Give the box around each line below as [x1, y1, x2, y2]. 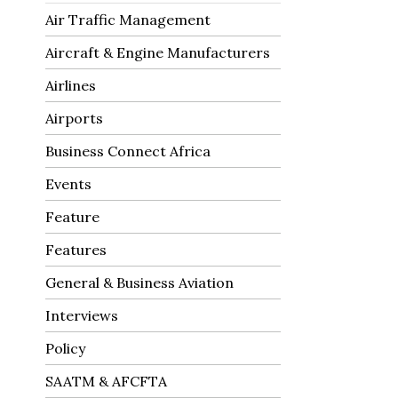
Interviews [45, 306, 118, 325]
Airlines [45, 76, 96, 95]
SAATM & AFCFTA [45, 372, 167, 391]
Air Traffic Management [45, 11, 211, 29]
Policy [45, 339, 85, 358]
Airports [45, 109, 103, 128]
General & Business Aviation [45, 274, 234, 292]
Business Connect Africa [45, 142, 211, 161]
